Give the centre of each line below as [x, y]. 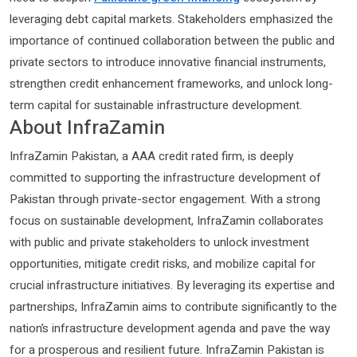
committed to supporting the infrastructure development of [165, 177]
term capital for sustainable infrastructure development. [156, 105]
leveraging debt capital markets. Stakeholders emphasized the [171, 19]
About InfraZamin [87, 127]
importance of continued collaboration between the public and [172, 40]
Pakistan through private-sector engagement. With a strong [165, 199]
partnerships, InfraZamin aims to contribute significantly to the [173, 306]
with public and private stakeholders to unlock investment [159, 242]
